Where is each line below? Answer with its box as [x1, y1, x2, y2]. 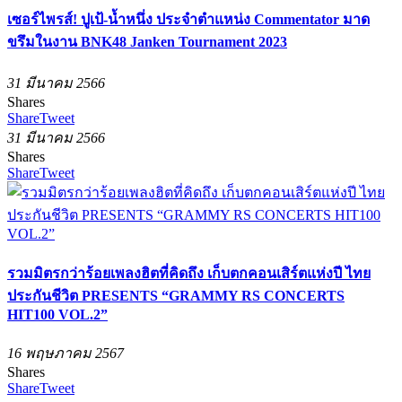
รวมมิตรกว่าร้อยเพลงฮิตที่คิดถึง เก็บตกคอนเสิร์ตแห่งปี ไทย [7, 265, 371, 281]
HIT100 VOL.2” [7, 306, 108, 322]
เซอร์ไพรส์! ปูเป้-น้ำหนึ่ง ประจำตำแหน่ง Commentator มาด [7, 12, 370, 28]
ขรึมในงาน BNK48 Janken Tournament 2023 [7, 34, 287, 50]
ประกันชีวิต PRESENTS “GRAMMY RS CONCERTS [7, 287, 345, 303]
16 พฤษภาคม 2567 [7, 345, 124, 361]
